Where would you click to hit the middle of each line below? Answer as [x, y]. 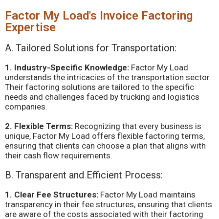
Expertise [30, 27]
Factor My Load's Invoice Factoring [99, 16]
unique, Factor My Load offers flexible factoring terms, [105, 136]
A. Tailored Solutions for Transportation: [91, 48]
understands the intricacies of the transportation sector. [108, 77]
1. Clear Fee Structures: [53, 195]
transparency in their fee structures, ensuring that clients [109, 204]
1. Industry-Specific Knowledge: [67, 67]
